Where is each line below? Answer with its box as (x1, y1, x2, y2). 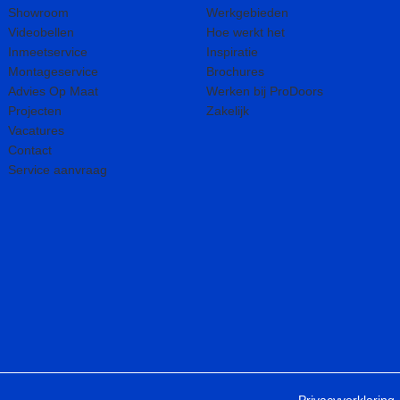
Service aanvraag (7, 162, 107, 177)
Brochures (205, 64, 264, 79)
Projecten (7, 104, 62, 118)
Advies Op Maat (7, 84, 98, 98)
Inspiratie (205, 45, 258, 59)
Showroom (7, 5, 69, 20)
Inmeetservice (7, 45, 87, 59)
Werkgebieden (205, 5, 288, 20)
